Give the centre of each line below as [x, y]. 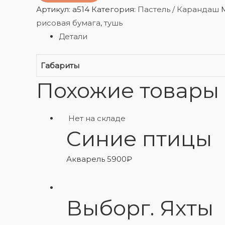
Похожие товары [128, 90]
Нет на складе [97, 118]
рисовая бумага [68, 23]
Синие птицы [139, 139]
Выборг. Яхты [140, 208]
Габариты [60, 66]
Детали [73, 36]
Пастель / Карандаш [178, 9]
